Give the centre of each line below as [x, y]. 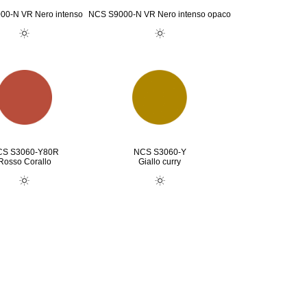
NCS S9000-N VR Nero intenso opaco [160, 14]
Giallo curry [160, 162]
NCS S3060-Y [160, 152]
